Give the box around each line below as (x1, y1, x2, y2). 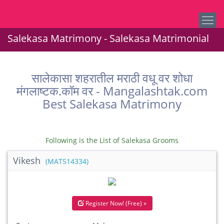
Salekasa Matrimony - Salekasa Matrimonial (7, 31, 209, 45)
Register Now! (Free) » (83, 199, 146, 207)
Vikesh (13, 154, 43, 166)
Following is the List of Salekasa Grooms (45, 135, 178, 145)
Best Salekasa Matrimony (42, 95, 181, 112)
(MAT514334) (45, 157, 88, 166)
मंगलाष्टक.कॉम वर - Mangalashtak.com (16, 82, 207, 99)
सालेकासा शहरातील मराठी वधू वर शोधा (31, 69, 192, 86)
